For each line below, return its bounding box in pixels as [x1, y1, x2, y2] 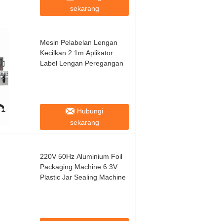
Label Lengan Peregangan [40, 59, 123, 67]
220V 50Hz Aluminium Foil [40, 152, 122, 160]
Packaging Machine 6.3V [40, 163, 117, 171]
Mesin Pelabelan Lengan [40, 38, 117, 46]
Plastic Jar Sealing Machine [40, 173, 126, 181]
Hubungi [77, 107, 103, 115]
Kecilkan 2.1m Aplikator [40, 49, 113, 57]
